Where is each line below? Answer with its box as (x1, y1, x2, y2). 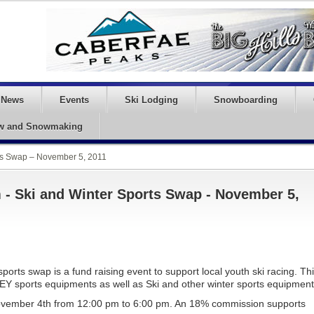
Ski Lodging (125, 95, 178, 105)
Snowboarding (214, 95, 278, 105)
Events (60, 95, 89, 105)
